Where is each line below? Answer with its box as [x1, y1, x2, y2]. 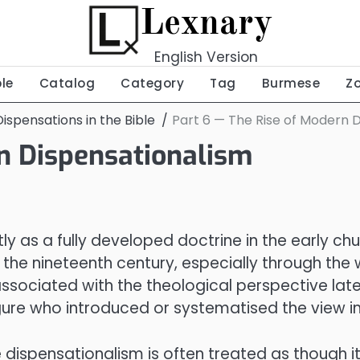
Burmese [261, 75, 320, 92]
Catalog [39, 75, 95, 92]
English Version [154, 47, 258, 67]
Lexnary [139, 6, 273, 43]
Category [121, 75, 184, 92]
